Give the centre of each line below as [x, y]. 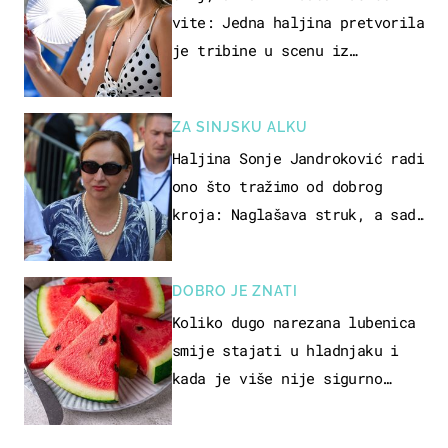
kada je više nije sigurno [277, 377]
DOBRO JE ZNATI [235, 290]
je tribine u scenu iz [260, 49]
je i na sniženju [239, 241]
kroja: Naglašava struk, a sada [298, 213]
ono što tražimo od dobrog [277, 185]
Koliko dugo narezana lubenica [294, 321]
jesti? [197, 405]
